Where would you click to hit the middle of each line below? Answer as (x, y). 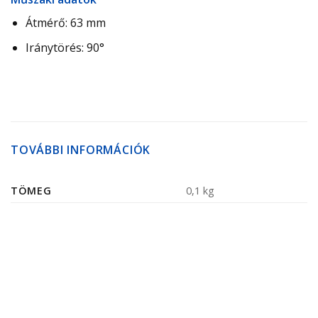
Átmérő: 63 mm (65, 23)
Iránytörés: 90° (65, 48)
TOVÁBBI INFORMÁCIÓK (81, 149)
